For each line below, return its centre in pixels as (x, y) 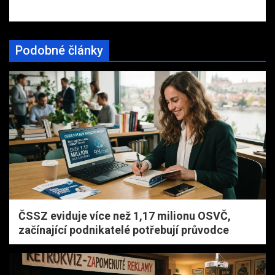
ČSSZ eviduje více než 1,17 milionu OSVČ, (125, 216)
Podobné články (59, 51)
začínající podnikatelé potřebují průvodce (124, 230)
